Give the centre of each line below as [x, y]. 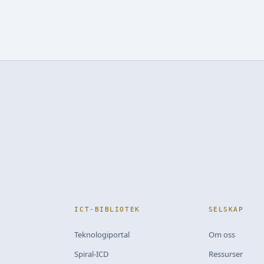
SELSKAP [226, 210]
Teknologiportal [102, 234]
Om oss [222, 234]
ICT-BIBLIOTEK [107, 210]
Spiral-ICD [92, 254]
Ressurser [225, 254]
